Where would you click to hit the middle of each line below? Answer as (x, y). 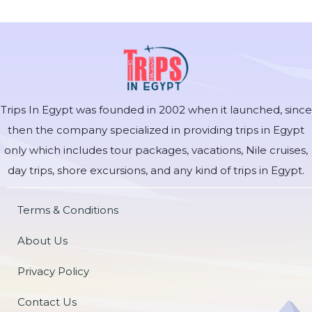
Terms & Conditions (68, 210)
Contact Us (47, 302)
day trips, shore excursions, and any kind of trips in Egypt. (156, 170)
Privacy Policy (53, 271)
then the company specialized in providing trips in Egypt (156, 130)
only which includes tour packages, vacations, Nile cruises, (156, 150)
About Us (42, 240)
